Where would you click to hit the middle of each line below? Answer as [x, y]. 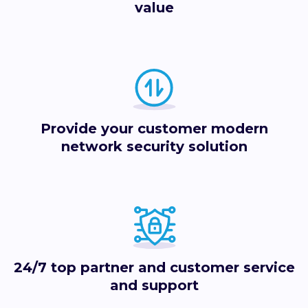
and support [154, 286]
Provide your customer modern [154, 129]
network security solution [154, 147]
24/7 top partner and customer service [154, 268]
